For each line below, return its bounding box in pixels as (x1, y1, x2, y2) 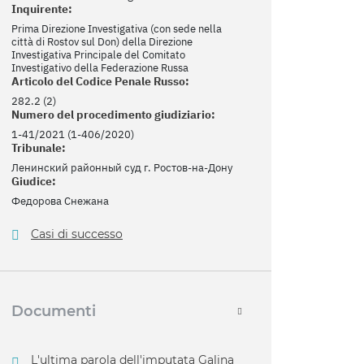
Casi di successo (31, 227, 123, 242)
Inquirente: (11, 2, 72, 17)
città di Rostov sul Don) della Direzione (11, 35, 193, 50)
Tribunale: (11, 141, 66, 156)
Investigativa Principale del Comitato (11, 48, 185, 63)
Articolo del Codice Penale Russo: (11, 74, 189, 89)
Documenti (11, 302, 96, 321)
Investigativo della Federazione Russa (11, 61, 188, 76)
